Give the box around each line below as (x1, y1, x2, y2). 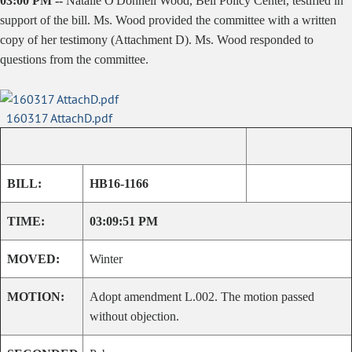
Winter (90, 252, 123, 266)
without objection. (90, 310, 179, 323)
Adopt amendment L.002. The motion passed (90, 290, 314, 303)
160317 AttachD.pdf (6, 110, 113, 126)
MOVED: (7, 252, 60, 266)
